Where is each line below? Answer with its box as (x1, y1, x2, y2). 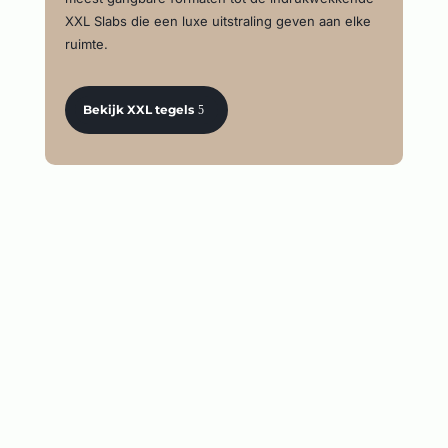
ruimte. (64, 36, 108, 53)
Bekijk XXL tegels (83, 101, 195, 117)
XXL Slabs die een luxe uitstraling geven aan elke (64, 13, 371, 30)
